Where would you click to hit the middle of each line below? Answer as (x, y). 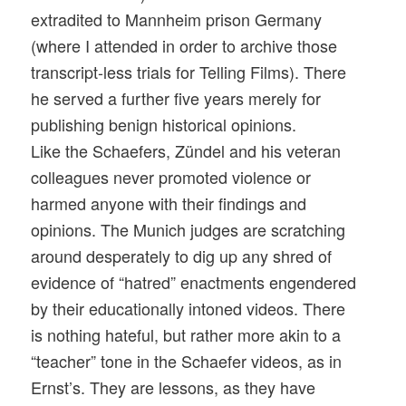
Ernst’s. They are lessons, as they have (174, 387)
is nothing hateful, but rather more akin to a (186, 335)
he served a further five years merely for (176, 98)
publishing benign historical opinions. (164, 125)
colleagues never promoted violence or (171, 177)
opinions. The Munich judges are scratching (188, 230)
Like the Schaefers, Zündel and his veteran (186, 151)
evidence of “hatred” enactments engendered (194, 282)
